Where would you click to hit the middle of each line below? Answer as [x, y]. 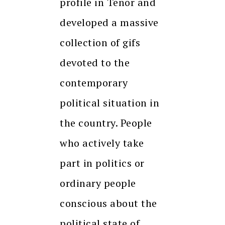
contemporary [94, 83]
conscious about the [108, 203]
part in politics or [102, 163]
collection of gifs [100, 43]
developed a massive [109, 23]
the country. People [106, 123]
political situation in [109, 103]
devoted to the [95, 63]
